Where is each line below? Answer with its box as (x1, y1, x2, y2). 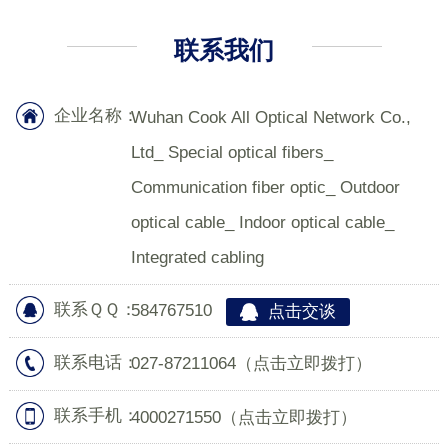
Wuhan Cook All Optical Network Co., (131, 108, 412, 128)
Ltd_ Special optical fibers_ (131, 143, 334, 163)
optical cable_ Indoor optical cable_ (131, 213, 395, 233)
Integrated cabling (131, 248, 265, 268)
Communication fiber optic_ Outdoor (131, 178, 401, 198)
